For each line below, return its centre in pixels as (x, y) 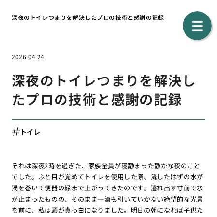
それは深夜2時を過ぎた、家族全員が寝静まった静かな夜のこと (106, 165)
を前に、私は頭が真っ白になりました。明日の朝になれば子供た (108, 210)
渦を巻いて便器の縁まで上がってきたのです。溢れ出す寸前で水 (108, 187)
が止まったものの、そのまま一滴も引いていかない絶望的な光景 (108, 199)
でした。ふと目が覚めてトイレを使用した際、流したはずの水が (108, 176)
